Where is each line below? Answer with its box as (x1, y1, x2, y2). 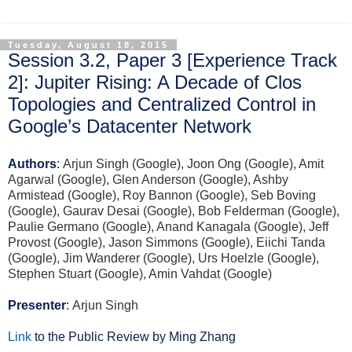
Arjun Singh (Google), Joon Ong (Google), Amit (63, 156, 324, 170)
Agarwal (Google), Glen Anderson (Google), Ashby (8, 172, 288, 186)
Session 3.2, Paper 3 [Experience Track (8, 49, 337, 71)
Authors (8, 156, 57, 170)
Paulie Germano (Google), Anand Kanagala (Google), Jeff (8, 219, 328, 233)
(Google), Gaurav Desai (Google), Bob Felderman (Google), (8, 203, 339, 218)
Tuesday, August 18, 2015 (8, 40, 169, 49)
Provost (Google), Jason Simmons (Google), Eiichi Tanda (8, 235, 325, 249)
